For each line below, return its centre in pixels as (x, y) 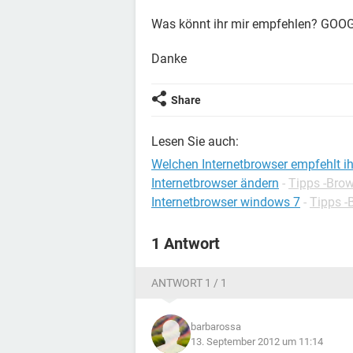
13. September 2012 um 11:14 (257, 342)
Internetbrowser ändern (215, 183)
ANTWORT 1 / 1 (189, 283)
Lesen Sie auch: (195, 141)
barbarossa (216, 327)
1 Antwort (186, 243)
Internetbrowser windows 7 (226, 202)
